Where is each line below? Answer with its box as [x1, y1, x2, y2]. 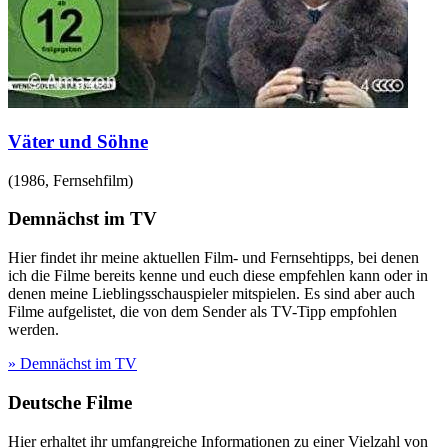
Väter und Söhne [8, 130, 148, 152]
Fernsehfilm [53, 171, 128, 189]
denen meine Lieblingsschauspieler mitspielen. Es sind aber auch [8, 285, 415, 303]
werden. [8, 321, 59, 339]
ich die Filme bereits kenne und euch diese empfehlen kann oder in [8, 267, 428, 285]
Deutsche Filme [8, 391, 132, 413]
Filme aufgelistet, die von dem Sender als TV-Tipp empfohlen [8, 303, 397, 321]
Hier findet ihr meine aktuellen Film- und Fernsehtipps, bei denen [8, 249, 419, 267]
